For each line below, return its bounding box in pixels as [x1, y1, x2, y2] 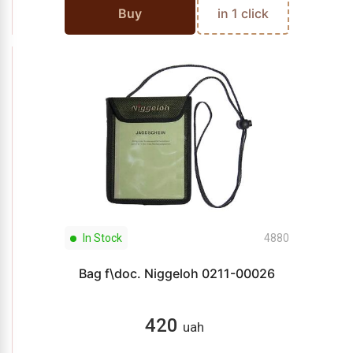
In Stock [80, 232, 122, 244]
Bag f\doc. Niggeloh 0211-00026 [78, 266, 275, 281]
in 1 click [217, 6, 269, 21]
